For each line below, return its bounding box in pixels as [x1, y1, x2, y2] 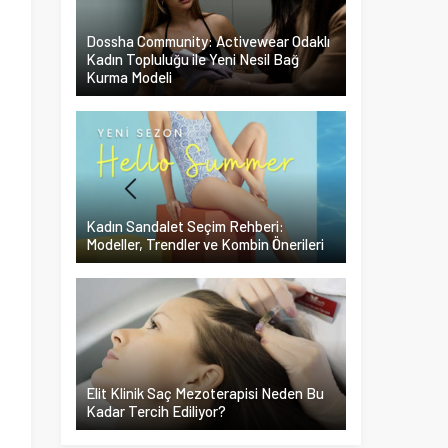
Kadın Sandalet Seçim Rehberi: [86, 217, 284, 235]
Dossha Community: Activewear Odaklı [86, 32, 330, 50]
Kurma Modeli [86, 68, 172, 86]
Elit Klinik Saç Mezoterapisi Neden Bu [86, 384, 324, 402]
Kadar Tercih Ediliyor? [86, 402, 226, 420]
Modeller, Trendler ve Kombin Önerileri [86, 235, 324, 253]
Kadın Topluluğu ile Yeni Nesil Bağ [86, 50, 299, 68]
